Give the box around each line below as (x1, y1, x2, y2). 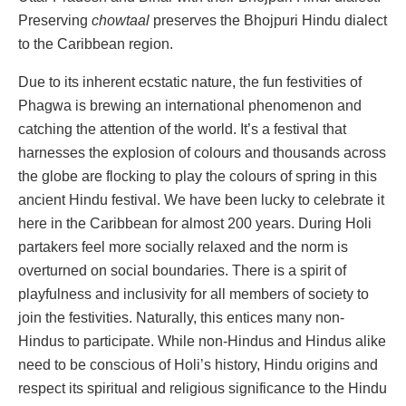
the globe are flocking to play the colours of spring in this (18, 169, 377, 185)
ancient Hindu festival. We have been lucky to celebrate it (18, 192, 384, 208)
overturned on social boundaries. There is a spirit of (18, 263, 346, 279)
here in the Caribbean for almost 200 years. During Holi (18, 216, 372, 232)
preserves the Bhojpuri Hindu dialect (150, 13, 387, 29)
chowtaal (92, 13, 150, 29)
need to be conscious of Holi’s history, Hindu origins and (18, 357, 378, 373)
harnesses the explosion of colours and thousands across (18, 145, 386, 161)
